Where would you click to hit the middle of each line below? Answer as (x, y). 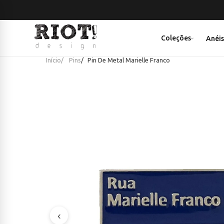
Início (53, 60)
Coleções (176, 38)
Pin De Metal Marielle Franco (129, 60)
